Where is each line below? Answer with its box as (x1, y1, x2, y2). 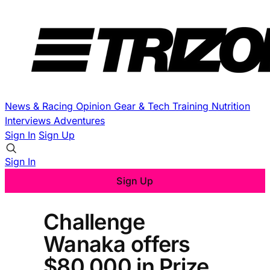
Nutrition (212, 100, 250, 112)
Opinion (76, 100, 114, 112)
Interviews (5, 115, 54, 127)
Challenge (43, 208, 145, 235)
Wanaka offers (43, 230, 190, 257)
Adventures (54, 115, 105, 127)
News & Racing (5, 100, 76, 112)
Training (172, 100, 212, 112)
